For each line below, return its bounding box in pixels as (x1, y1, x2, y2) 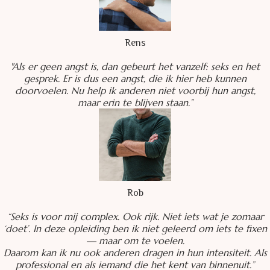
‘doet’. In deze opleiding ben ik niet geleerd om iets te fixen (3, 222, 267, 235)
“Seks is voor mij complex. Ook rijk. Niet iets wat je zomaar (7, 210, 263, 223)
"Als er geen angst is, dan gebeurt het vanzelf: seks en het (10, 60, 260, 73)
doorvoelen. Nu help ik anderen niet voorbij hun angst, (14, 84, 256, 97)
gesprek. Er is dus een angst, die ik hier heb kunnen (24, 72, 246, 85)
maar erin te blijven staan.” (77, 96, 193, 109)
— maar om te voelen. (86, 234, 184, 247)
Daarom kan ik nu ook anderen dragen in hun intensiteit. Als (3, 246, 267, 259)
